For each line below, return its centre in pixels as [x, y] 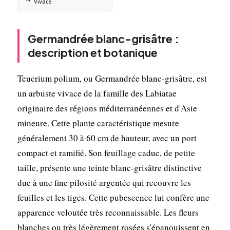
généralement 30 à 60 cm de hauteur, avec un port [107, 138]
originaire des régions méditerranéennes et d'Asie [107, 108]
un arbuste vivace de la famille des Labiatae [97, 93]
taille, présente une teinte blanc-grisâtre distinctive [109, 167]
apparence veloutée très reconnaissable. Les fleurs [108, 212]
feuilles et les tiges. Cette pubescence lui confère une [113, 197]
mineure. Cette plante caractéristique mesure [98, 123]
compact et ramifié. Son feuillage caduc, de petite [106, 152]
